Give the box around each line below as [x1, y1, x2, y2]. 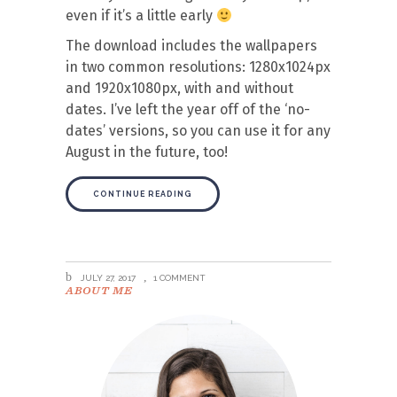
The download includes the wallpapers [66, 37, 317, 54]
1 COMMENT [153, 273, 206, 283]
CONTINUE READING [93, 190, 192, 198]
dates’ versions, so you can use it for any [66, 122, 331, 139]
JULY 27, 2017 [78, 273, 136, 283]
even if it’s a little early [66, 7, 216, 24]
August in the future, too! [66, 144, 228, 160]
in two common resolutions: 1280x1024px [66, 58, 331, 75]
